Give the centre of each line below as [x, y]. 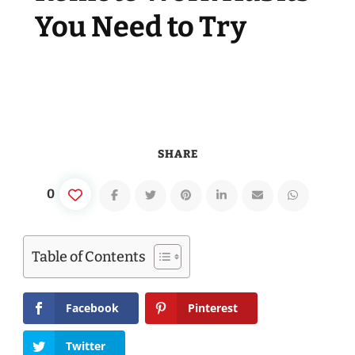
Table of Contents [89, 257]
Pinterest [212, 308]
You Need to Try [141, 27]
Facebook [92, 308]
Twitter [86, 345]
